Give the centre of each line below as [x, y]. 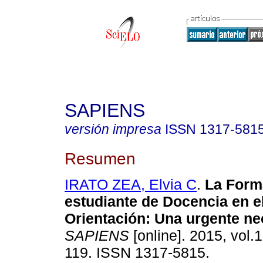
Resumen [100, 158]
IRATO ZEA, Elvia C [131, 185]
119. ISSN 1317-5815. [137, 253]
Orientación [105, 219]
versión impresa [113, 129]
